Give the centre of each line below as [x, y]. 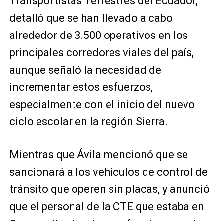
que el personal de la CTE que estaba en [107, 206]
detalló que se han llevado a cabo [91, 18]
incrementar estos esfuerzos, [81, 87]
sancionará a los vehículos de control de [108, 172]
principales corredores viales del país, [101, 53]
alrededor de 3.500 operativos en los [98, 35]
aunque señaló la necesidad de [85, 70]
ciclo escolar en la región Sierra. [88, 122]
